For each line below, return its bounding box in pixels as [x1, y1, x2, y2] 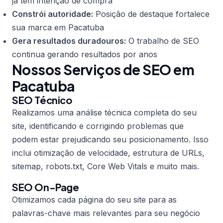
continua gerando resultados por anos [12, 49, 157, 59]
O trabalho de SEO [126, 36, 199, 46]
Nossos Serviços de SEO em [12, 61, 195, 78]
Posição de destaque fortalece [93, 9, 210, 19]
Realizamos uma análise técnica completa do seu [12, 108, 197, 117]
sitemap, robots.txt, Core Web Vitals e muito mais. [12, 161, 199, 171]
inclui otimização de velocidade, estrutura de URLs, [12, 148, 205, 158]
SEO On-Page [12, 181, 79, 193]
